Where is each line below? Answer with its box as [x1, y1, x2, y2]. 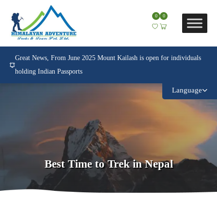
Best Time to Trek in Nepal [44, 158, 173, 170]
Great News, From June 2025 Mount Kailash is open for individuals [15, 54, 201, 62]
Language [172, 86, 202, 94]
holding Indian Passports [15, 68, 82, 76]
